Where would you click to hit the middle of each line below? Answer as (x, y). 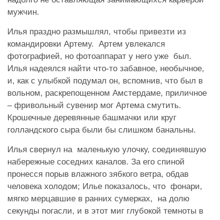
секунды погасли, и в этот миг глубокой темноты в (105, 211)
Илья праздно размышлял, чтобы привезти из (97, 31)
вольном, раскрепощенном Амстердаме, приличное (107, 93)
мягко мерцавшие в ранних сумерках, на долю (98, 198)
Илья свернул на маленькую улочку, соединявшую (107, 149)
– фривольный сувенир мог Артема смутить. (94, 105)
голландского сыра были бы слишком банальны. (102, 130)
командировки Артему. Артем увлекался (86, 44)
